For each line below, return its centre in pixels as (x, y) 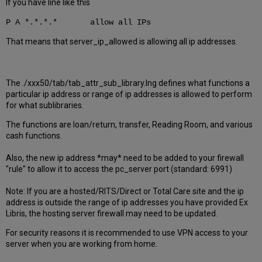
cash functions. (34, 136)
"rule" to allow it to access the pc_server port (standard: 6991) (119, 169)
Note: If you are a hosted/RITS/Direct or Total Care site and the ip (125, 192)
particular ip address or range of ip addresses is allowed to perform (129, 94)
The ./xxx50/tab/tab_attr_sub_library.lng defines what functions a (128, 83)
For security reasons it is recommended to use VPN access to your (127, 233)
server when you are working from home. (82, 244)
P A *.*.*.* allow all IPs (79, 23)
